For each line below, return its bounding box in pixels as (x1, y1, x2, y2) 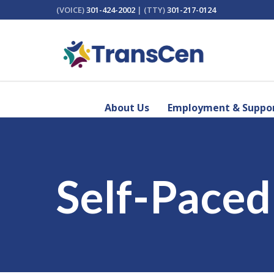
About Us (105, 101, 149, 115)
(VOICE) (56, 4, 86, 15)
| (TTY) (135, 4, 167, 15)
